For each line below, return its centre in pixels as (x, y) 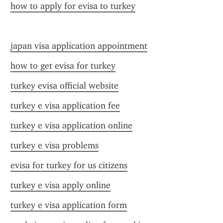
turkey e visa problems (55, 145)
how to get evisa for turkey (63, 66)
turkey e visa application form (69, 205)
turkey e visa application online (71, 125)
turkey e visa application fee (65, 106)
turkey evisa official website (64, 86)
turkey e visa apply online (60, 185)
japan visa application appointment (79, 46)
